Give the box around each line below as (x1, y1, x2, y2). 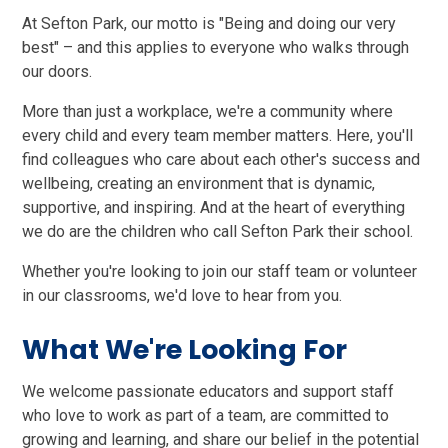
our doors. (22, 62, 93, 82)
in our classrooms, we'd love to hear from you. (22, 286, 343, 306)
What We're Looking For (22, 331, 348, 369)
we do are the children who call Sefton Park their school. (22, 222, 414, 242)
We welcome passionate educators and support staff (22, 382, 395, 402)
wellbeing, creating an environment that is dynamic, (22, 174, 376, 194)
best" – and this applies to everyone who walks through (22, 38, 410, 58)
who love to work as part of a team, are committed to (22, 406, 390, 426)
